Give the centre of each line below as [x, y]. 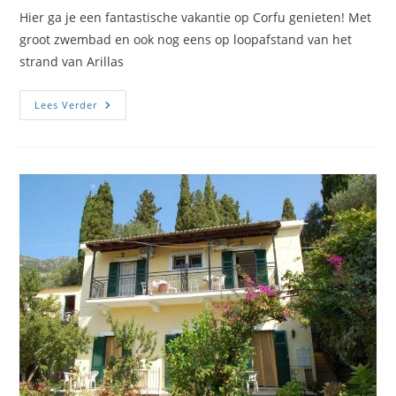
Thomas [123, 104]
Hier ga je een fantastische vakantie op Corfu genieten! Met [196, 17]
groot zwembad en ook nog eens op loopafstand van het [186, 39]
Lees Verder [66, 104]
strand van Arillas [72, 61]
